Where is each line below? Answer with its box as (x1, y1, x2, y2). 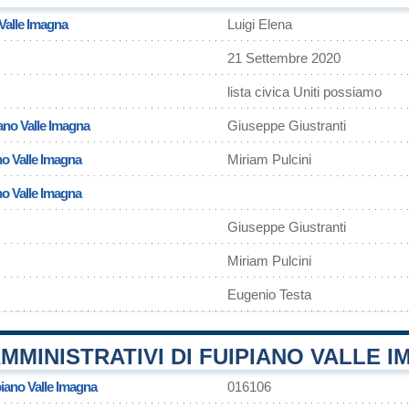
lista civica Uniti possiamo (227, 84, 382, 100)
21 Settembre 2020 (227, 50, 341, 66)
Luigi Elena (227, 16, 292, 32)
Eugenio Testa (227, 287, 311, 302)
